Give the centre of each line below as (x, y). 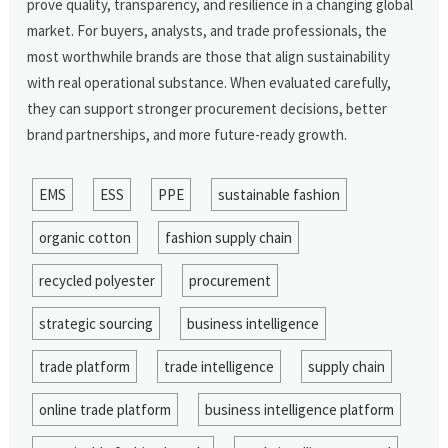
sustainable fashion (278, 194)
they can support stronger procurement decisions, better (207, 108)
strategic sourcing (95, 323)
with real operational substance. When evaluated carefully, (209, 82)
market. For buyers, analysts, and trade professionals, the (207, 30)
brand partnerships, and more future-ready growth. (187, 134)
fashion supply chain (228, 237)
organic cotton (84, 237)
